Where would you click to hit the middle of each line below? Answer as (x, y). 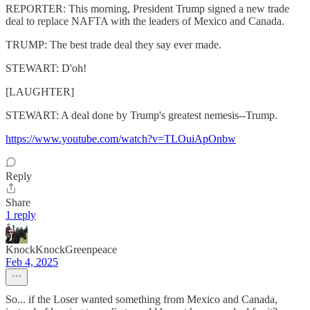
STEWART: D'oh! (46, 69)
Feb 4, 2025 (32, 262)
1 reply (21, 215)
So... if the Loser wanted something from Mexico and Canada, (142, 300)
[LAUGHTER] (40, 92)
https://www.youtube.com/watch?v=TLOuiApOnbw (121, 139)
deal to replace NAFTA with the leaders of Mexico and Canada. (145, 21)
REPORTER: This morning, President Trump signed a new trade (147, 9)
